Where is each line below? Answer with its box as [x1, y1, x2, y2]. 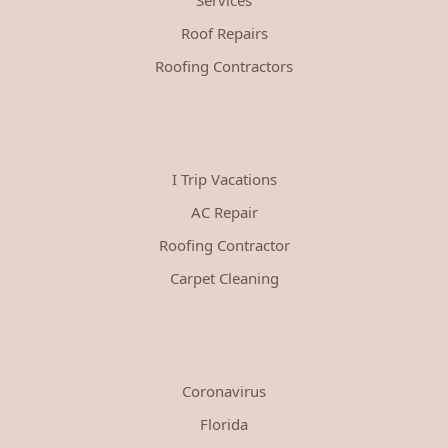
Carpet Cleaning [169, 267, 279, 288]
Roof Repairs [180, 22, 268, 43]
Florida [200, 413, 248, 434]
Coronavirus [182, 380, 266, 401]
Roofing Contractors [155, 55, 293, 76]
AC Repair [190, 201, 258, 222]
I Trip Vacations [171, 168, 277, 189]
